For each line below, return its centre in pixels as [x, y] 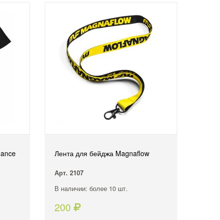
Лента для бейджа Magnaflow [102, 153]
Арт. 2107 [69, 172]
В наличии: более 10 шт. [91, 188]
